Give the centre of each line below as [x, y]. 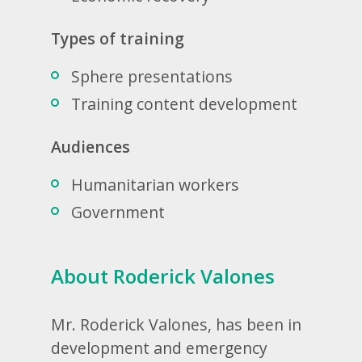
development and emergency [160, 347]
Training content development [185, 104]
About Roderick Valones [163, 276]
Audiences [91, 147]
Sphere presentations [152, 77]
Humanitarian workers [156, 185]
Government [118, 213]
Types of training [118, 39]
